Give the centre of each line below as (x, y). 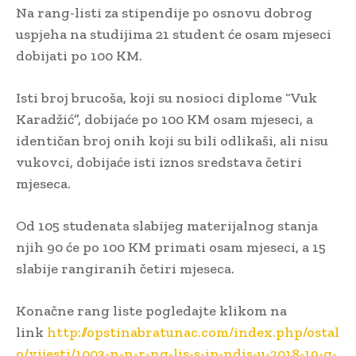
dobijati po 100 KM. (79, 55)
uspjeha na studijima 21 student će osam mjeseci (174, 34)
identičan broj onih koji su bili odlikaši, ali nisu (172, 140)
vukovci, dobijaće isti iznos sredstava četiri (159, 162)
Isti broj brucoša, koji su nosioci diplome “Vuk (166, 97)
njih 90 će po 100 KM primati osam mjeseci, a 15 (171, 247)
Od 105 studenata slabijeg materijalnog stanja (167, 225)
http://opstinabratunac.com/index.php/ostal (193, 332)
